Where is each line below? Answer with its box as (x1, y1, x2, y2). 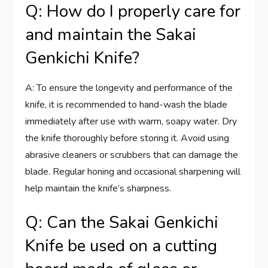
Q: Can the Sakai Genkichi (25, 211, 219, 234)
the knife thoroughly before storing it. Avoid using (25, 132, 230, 145)
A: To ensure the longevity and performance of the (25, 81, 233, 95)
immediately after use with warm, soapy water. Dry (25, 115, 237, 129)
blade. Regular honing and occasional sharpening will (25, 165, 241, 179)
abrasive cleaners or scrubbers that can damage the (25, 148, 239, 162)
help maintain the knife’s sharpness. (25, 182, 172, 196)
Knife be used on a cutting (25, 234, 218, 258)
